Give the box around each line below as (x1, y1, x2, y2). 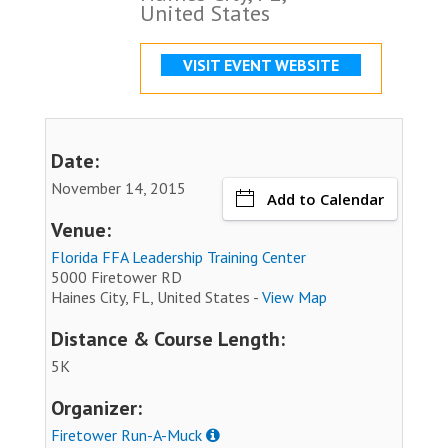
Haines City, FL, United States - (51, 286, 262, 307)
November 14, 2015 (51, 177, 186, 198)
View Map (262, 286, 327, 307)
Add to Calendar (267, 188, 384, 209)
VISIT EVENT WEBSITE (183, 54, 339, 75)
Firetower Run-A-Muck (51, 424, 202, 445)
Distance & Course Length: (51, 325, 285, 352)
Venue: (51, 216, 111, 243)
